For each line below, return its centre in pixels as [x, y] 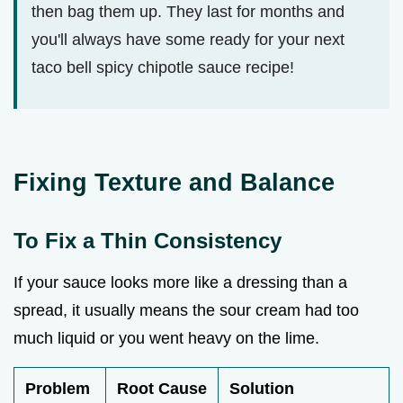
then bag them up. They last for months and [188, 11]
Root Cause [162, 388]
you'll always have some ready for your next [188, 39]
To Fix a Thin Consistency [148, 240]
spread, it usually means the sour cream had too [186, 310]
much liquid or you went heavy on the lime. [166, 338]
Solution [262, 388]
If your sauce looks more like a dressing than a [180, 282]
